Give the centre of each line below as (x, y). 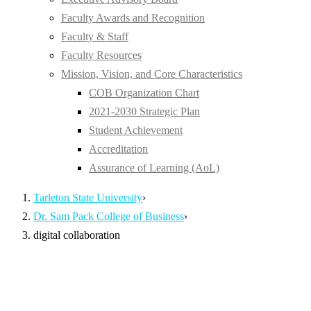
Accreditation (118, 149)
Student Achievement (136, 131)
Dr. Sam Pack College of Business (109, 217)
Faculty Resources (101, 56)
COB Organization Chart (144, 93)
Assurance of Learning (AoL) (154, 168)
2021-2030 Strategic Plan (144, 112)
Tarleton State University (88, 198)
